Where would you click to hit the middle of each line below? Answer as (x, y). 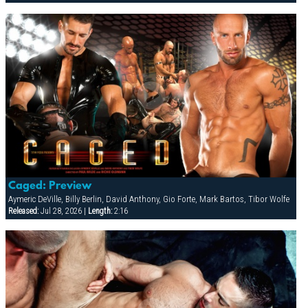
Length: (100, 211)
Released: (23, 211)
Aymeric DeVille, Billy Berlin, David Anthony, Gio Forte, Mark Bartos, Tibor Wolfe (148, 199)
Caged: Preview (49, 187)
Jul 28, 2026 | (63, 211)
